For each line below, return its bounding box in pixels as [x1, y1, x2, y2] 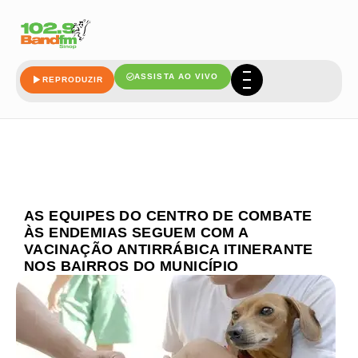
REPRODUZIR [42, 75, 103, 85]
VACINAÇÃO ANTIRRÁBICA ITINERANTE [24, 241, 313, 257]
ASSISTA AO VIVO [134, 72, 219, 82]
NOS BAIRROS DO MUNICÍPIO [24, 258, 239, 274]
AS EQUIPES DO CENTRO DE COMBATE [24, 208, 312, 224]
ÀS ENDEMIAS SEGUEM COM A [24, 225, 249, 241]
